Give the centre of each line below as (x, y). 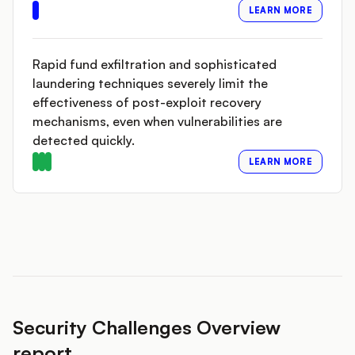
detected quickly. (84, 140)
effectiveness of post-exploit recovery (147, 102)
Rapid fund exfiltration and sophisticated (155, 64)
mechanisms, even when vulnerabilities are (157, 121)
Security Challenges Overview (147, 327)
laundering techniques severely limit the (150, 83)
